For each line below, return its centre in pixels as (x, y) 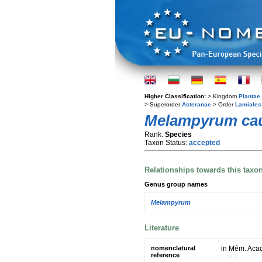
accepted (204, 143)
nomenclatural (173, 248)
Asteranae (196, 104)
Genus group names (176, 184)
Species (178, 135)
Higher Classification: (176, 96)
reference (165, 255)
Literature (162, 227)
